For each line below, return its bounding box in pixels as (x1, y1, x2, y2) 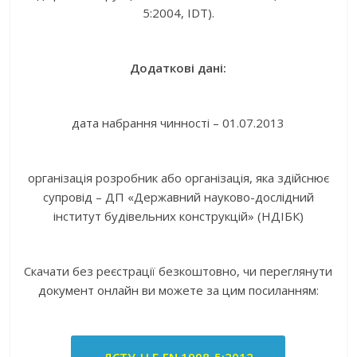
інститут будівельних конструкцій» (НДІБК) (53, 208, 304, 224)
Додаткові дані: (130, 60, 227, 76)
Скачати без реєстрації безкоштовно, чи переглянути (24, 263, 333, 279)
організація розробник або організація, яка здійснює (27, 170, 329, 186)
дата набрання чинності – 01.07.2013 (72, 115, 285, 131)
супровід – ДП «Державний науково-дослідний (42, 189, 314, 205)
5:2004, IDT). (142, 5, 214, 21)
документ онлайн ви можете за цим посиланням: (37, 282, 319, 298)
